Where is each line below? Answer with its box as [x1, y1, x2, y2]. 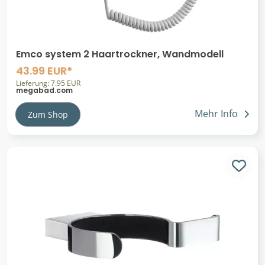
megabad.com [16, 85, 73, 95]
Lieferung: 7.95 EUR [16, 77, 80, 88]
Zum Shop [28, 108, 68, 120]
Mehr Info [195, 107, 238, 121]
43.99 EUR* [16, 63, 72, 78]
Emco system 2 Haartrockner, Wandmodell [16, 47, 224, 61]
